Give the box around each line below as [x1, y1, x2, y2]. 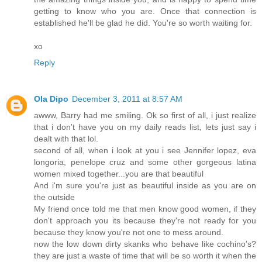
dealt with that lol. [34, 133, 98, 143]
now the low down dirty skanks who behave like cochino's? [34, 239, 256, 249]
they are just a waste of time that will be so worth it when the [34, 250, 256, 260]
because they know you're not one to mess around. [34, 227, 223, 237]
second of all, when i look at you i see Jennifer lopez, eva [34, 145, 256, 155]
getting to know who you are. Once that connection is [34, 6, 256, 16]
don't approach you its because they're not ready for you [34, 215, 256, 225]
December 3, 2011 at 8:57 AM [72, 94, 182, 104]
